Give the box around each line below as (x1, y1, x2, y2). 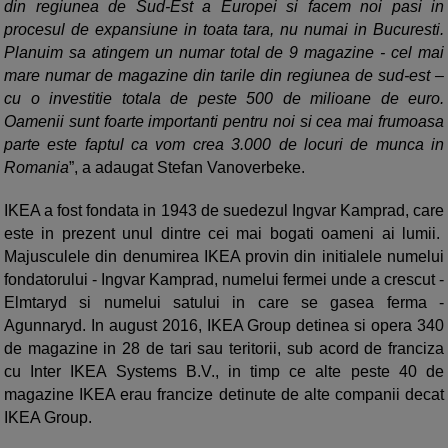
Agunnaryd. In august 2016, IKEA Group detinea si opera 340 (4, 317, 444, 335)
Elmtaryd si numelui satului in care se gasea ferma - (4, 294, 444, 312)
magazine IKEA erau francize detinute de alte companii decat (4, 386, 444, 404)
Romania (4, 159, 69, 177)
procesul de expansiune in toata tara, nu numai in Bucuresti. (4, 21, 444, 39)
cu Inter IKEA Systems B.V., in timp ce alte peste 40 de (4, 363, 444, 381)
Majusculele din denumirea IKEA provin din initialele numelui (4, 248, 444, 266)
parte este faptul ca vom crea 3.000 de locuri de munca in (4, 136, 444, 154)
